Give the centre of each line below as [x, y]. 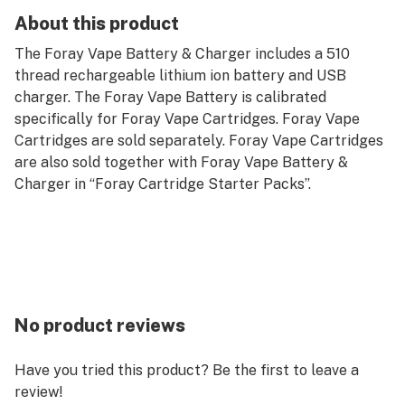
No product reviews [100, 325]
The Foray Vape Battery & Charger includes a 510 [182, 54]
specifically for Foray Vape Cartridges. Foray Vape [187, 119]
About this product [97, 24]
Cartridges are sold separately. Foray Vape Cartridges [199, 141]
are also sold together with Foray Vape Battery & [181, 162]
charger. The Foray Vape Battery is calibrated [170, 97]
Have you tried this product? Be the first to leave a [187, 370]
